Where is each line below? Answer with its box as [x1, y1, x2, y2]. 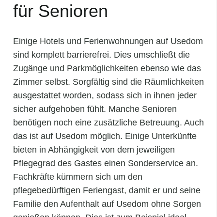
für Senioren [13, 1, 108, 21]
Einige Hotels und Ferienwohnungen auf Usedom [13, 36, 203, 46]
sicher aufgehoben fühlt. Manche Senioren [13, 104, 177, 114]
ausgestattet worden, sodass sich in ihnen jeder [13, 91, 197, 101]
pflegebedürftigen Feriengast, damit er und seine [13, 186, 201, 196]
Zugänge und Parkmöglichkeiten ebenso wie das [13, 63, 201, 74]
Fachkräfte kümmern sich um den [13, 172, 142, 182]
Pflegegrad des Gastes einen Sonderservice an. [13, 158, 198, 169]
